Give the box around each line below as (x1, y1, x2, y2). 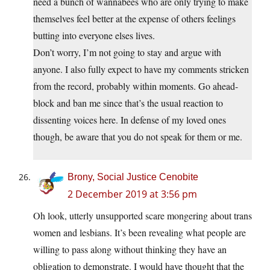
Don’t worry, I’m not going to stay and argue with (33, 46, 221, 59)
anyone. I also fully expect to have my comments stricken (33, 63, 249, 76)
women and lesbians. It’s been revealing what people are (33, 226, 246, 239)
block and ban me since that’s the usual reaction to (33, 96, 223, 110)
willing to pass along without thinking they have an (33, 243, 227, 256)
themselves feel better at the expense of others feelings (33, 12, 236, 25)
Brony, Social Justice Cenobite (67, 172, 198, 183)
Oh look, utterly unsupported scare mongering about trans (33, 209, 252, 222)
